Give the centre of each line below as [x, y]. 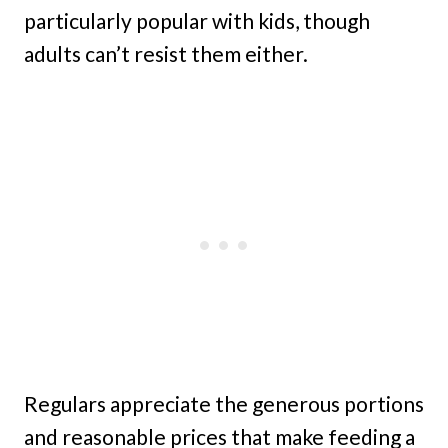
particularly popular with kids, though [197, 21]
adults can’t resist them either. [166, 54]
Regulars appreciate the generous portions [224, 404]
